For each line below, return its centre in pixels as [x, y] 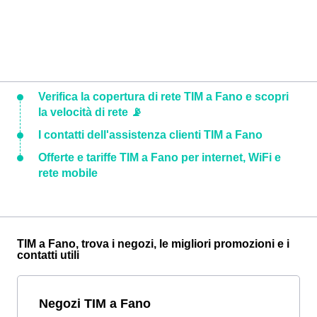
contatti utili [48, 255]
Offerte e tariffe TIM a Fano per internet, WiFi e [160, 157]
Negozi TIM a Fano [95, 303]
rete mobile [68, 173]
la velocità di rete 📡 [90, 112]
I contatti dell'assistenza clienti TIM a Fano [150, 135]
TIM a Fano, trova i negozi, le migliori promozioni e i [153, 244]
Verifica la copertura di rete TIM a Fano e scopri [163, 97]
